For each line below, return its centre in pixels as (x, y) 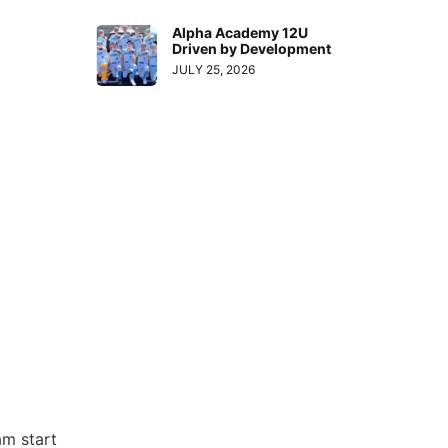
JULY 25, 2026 (214, 69)
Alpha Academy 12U (240, 32)
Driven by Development (252, 48)
